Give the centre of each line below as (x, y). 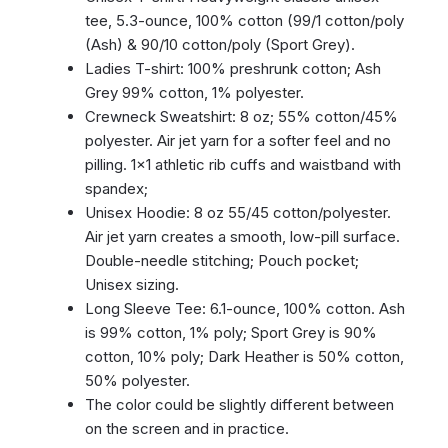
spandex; (116, 189)
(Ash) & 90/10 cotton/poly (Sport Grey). (219, 45)
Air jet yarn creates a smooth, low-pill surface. (242, 237)
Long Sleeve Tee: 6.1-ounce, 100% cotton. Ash (244, 309)
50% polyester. (139, 381)
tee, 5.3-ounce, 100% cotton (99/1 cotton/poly (244, 21)
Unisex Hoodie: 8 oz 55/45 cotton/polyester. (237, 213)
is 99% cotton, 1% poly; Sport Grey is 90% (230, 333)
